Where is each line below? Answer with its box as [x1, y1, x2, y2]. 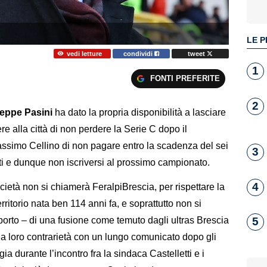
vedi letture [66, 49, 102, 57]
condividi [123, 49, 155, 57]
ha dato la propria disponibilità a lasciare [55, 107, 226, 118]
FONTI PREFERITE [150, 74, 220, 83]
